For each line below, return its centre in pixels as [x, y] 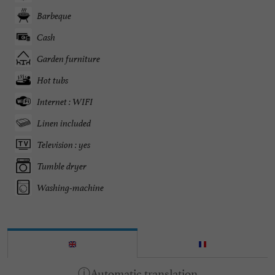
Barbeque [54, 15]
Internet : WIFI [65, 101]
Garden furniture [68, 58]
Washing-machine [70, 187]
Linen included [64, 123]
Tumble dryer [62, 166]
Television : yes [64, 144]
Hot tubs [52, 80]
